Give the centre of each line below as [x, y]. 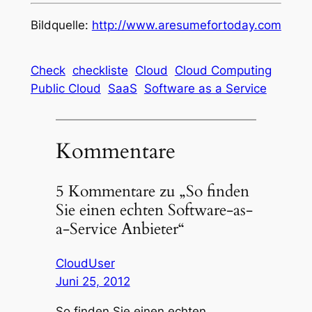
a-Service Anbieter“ [120, 229]
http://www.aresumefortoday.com [186, 25]
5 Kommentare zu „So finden [152, 192]
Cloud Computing [223, 71]
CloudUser [85, 264]
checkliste [100, 71]
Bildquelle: [61, 25]
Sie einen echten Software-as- [154, 210]
